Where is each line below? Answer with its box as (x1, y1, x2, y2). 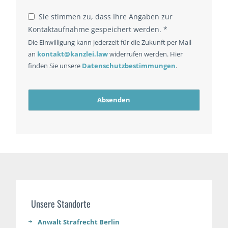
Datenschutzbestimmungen (82, 61, 176, 71)
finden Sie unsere (28, 61, 82, 71)
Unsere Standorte (31, 197, 91, 211)
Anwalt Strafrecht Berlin (38, 217, 120, 227)
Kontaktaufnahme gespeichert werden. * (28, 24, 168, 35)
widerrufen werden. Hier (108, 49, 183, 59)
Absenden (97, 95, 131, 105)
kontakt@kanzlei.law (37, 49, 108, 59)
